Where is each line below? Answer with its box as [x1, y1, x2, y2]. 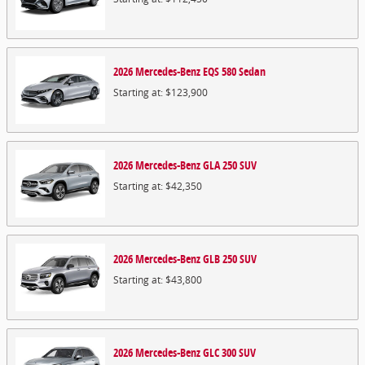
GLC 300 [203, 345, 236, 360]
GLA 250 [203, 157, 237, 173]
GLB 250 [203, 251, 237, 266]
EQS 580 [203, 64, 236, 79]
